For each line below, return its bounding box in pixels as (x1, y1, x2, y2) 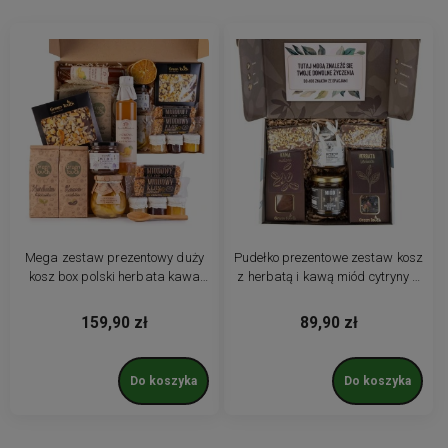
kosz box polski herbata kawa (28, 268, 201, 284)
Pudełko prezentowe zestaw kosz (234, 249, 423, 265)
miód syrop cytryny (60, 287, 169, 303)
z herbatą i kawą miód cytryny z (237, 268, 420, 284)
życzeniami (296, 287, 361, 303)
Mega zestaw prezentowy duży (25, 249, 204, 265)
